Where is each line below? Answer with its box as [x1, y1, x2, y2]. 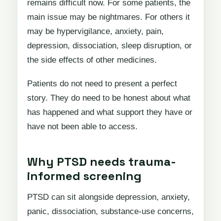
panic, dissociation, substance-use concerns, [27, 207, 194, 217]
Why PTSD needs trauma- [27, 154, 176, 170]
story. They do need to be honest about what [27, 93, 190, 103]
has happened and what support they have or [27, 108, 192, 117]
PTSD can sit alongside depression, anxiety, [27, 192, 190, 202]
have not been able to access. [27, 122, 138, 132]
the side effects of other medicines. [27, 55, 157, 65]
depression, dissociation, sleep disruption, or [27, 40, 192, 50]
